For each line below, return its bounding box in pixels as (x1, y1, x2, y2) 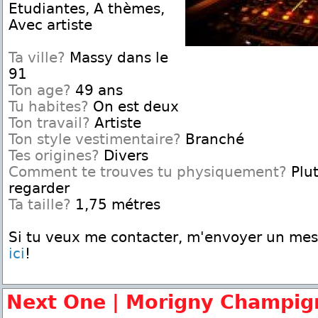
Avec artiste (9, 17, 92, 33)
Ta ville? (9, 50, 65, 66)
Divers (99, 148, 148, 164)
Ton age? (9, 82, 71, 99)
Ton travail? (9, 115, 90, 131)
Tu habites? (9, 99, 89, 115)
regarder (9, 180, 70, 197)
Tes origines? (9, 148, 99, 164)
